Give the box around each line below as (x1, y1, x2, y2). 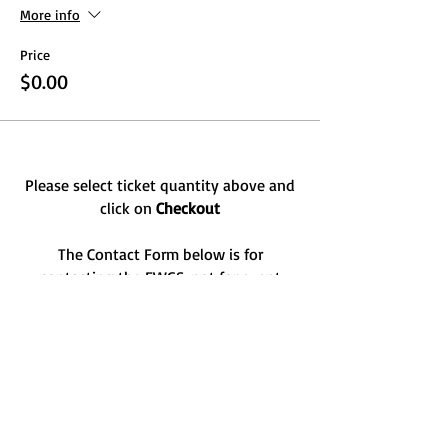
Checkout (156, 198, 220, 218)
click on (100, 198, 156, 218)
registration (120, 290, 200, 310)
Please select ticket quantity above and (25, 175, 295, 195)
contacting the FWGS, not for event (39, 267, 281, 287)
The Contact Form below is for (57, 244, 263, 264)
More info (20, 5, 80, 23)
